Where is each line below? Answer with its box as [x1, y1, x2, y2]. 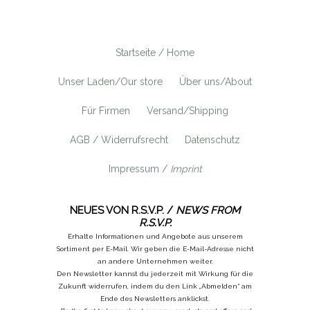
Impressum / [108, 163, 170, 174]
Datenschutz [185, 134, 240, 145]
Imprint [170, 163, 202, 174]
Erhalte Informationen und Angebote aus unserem [67, 232, 243, 240]
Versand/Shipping [147, 104, 228, 116]
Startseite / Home [116, 46, 194, 58]
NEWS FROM [176, 203, 240, 217]
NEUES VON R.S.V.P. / [70, 203, 176, 217]
